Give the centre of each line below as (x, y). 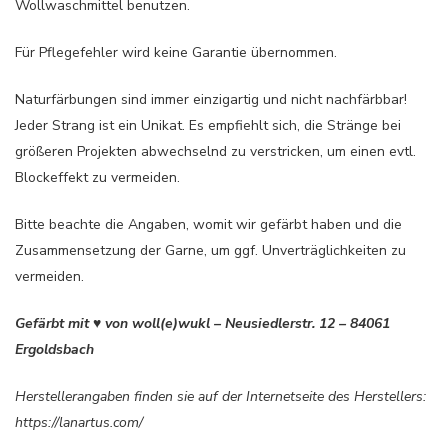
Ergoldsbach (54, 350)
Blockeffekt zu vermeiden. (97, 178)
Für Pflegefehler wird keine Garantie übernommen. (176, 53)
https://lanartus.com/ (79, 423)
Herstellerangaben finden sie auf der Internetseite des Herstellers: (220, 397)
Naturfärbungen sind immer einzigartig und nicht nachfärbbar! (211, 100)
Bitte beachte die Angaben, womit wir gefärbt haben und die (208, 225)
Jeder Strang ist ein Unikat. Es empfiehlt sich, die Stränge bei (208, 126)
